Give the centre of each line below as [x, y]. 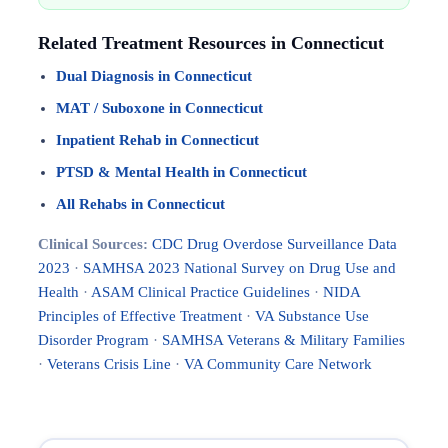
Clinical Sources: [93, 244]
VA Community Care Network [278, 364]
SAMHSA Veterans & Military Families [283, 340]
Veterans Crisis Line [109, 364]
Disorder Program [93, 340]
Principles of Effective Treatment [140, 316]
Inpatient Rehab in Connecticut [157, 140]
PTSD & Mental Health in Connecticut [181, 172]
